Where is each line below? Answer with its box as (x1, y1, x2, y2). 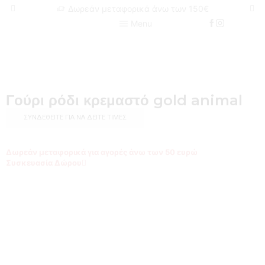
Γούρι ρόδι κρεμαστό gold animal (6, 92, 243, 109)
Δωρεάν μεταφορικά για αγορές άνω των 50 (6, 147, 177, 157)
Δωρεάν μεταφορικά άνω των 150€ (67, 4, 209, 14)
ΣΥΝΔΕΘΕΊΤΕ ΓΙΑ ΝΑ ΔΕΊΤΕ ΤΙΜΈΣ (23, 113, 127, 121)
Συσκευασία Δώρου (6, 157, 82, 167)
